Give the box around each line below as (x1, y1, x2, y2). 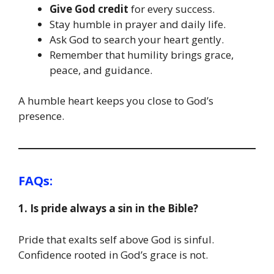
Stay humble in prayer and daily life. (50, 17, 226, 31)
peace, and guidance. (50, 62, 152, 77)
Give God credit (50, 1, 128, 16)
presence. (18, 109, 64, 124)
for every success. (128, 1, 215, 16)
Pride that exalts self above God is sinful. (18, 232, 214, 246)
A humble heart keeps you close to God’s (18, 94, 213, 108)
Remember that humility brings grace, (50, 47, 234, 62)
